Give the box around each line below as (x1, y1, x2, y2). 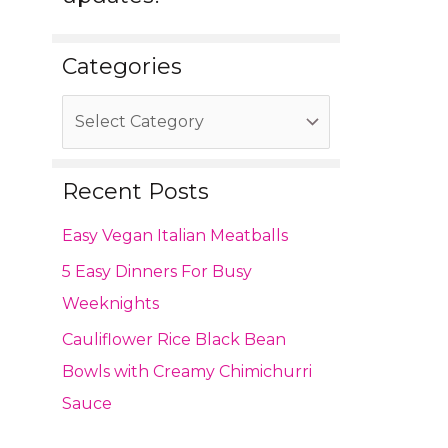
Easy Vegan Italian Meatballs (62, 226, 288, 246)
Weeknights (62, 294, 159, 314)
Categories (62, 52, 182, 80)
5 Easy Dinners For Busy (62, 262, 252, 282)
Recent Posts (62, 177, 209, 205)
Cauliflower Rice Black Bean (62, 330, 286, 350)
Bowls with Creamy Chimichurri (62, 362, 312, 382)
